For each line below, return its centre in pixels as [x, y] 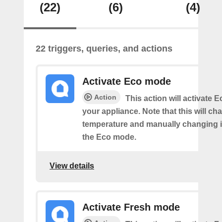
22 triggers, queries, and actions [104, 49]
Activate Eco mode [127, 81]
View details [72, 166]
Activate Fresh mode [131, 207]
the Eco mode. [109, 137]
